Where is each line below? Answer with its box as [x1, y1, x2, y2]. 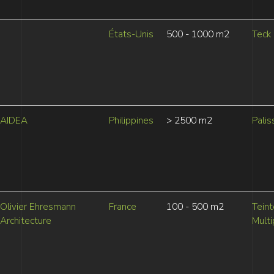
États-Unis [108, 28, 154, 41]
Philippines [108, 114, 154, 127]
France [108, 200, 136, 213]
